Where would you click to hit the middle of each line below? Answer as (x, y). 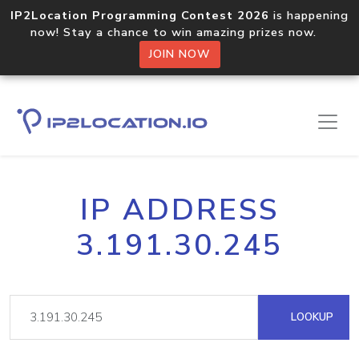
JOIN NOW (179, 54)
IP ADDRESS (179, 210)
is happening (309, 15)
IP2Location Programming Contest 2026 (140, 15)
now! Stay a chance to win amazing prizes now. (179, 32)
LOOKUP (311, 317)
